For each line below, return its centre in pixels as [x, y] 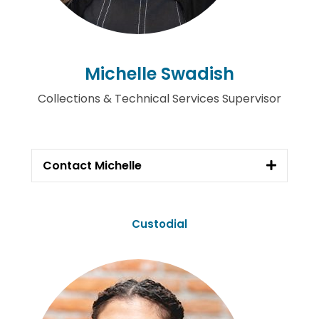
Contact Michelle [92, 165]
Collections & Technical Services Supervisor [159, 99]
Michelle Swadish [159, 74]
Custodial [159, 224]
